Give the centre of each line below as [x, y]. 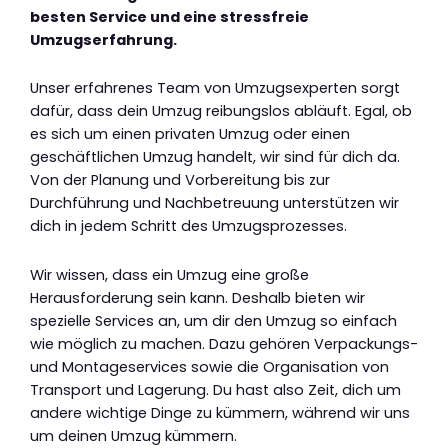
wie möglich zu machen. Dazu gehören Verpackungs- [224, 343]
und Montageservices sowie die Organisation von [209, 366]
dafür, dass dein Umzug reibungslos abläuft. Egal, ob [221, 111]
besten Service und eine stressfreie [169, 16]
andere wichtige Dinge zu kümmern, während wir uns [220, 412]
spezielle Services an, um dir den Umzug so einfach [213, 320]
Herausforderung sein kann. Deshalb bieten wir [197, 297]
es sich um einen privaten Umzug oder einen [190, 134]
